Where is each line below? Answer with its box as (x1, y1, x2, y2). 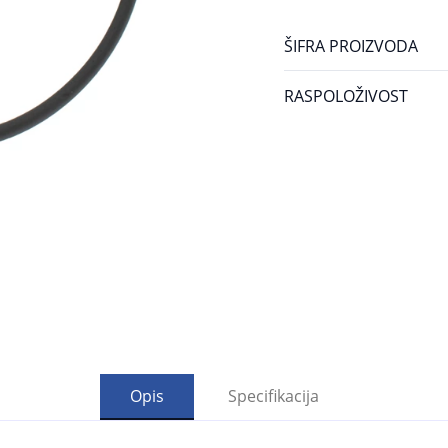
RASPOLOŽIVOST (284, 85, 408, 106)
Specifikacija (227, 384, 319, 406)
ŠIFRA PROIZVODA (284, 35, 418, 56)
